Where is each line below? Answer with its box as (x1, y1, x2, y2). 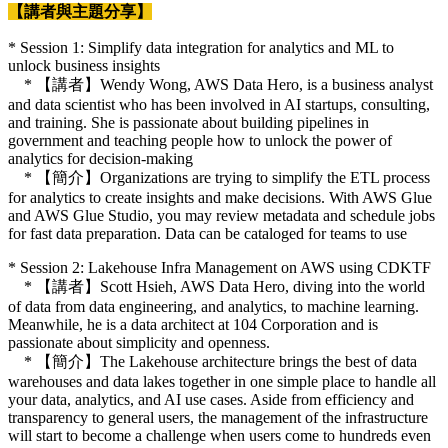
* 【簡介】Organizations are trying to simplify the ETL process (8, 168, 430, 186)
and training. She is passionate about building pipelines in (8, 113, 369, 131)
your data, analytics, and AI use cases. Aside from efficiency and (8, 390, 414, 408)
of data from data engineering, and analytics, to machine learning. (8, 297, 419, 315)
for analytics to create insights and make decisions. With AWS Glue (8, 188, 432, 206)
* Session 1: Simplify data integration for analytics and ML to (8, 38, 394, 56)
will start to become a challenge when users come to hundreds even (8, 426, 431, 444)
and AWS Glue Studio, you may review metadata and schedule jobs (8, 206, 435, 224)
